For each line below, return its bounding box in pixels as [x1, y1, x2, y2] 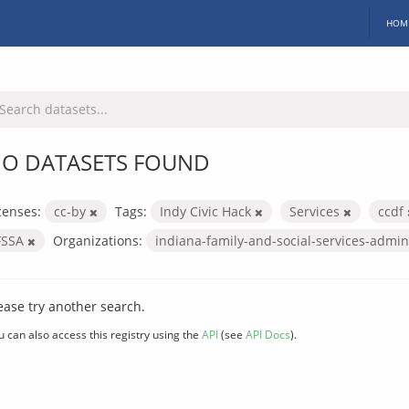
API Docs [246, 326, 290, 341]
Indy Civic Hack [160, 202, 255, 220]
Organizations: [53, 231, 142, 249]
